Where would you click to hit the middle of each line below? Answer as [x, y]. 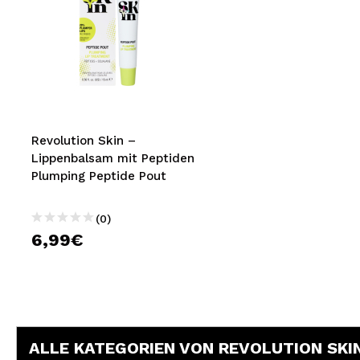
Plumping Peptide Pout [99, 176]
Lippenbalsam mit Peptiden [113, 158]
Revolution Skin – [84, 141]
